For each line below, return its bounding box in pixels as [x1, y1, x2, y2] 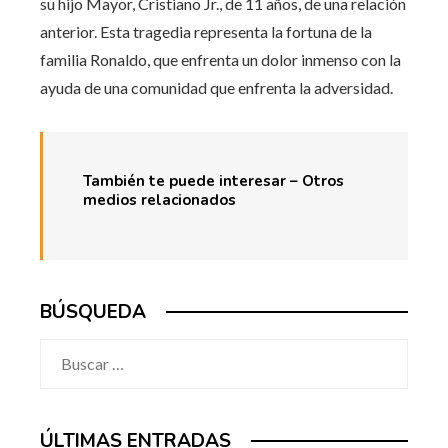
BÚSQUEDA [40, 298, 146, 325]
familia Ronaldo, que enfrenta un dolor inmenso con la [40, 49, 401, 69]
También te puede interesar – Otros [83, 170, 344, 191]
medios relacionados [83, 189, 236, 210]
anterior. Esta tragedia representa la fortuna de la [40, 21, 372, 41]
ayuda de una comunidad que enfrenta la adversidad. [40, 77, 393, 97]
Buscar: [39, 341, 91, 361]
